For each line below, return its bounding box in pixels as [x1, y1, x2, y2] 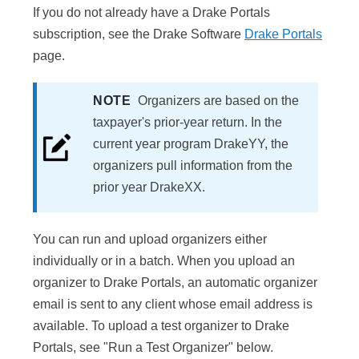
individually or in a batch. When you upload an [33, 254, 295, 268]
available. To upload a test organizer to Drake [33, 319, 289, 333]
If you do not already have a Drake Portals [33, 6, 270, 20]
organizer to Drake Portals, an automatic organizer [33, 276, 317, 290]
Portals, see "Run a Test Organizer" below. [33, 341, 273, 355]
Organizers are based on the [138, 94, 299, 108]
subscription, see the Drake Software [33, 27, 244, 42]
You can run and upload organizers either [33, 232, 267, 247]
